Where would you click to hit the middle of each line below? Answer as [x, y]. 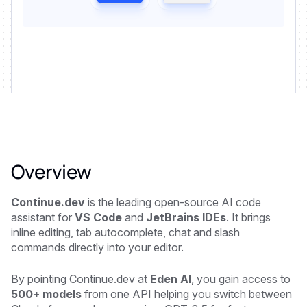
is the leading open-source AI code [173, 202]
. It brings [248, 217]
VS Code [100, 217]
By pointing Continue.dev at [81, 279]
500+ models [48, 294]
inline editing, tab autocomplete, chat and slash [125, 232]
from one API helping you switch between [188, 294]
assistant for [43, 217]
